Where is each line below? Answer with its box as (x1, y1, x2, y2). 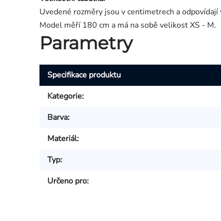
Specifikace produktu (47, 69, 121, 80)
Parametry (39, 32, 133, 54)
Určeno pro (47, 175, 87, 186)
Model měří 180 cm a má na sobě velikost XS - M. (39, 20, 216, 31)
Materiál (47, 133, 77, 144)
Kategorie (47, 90, 82, 102)
